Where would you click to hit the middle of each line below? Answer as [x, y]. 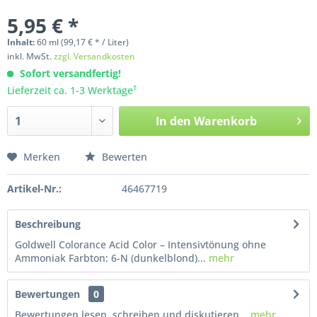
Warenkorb [225, 121]
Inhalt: [22, 42]
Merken [42, 157]
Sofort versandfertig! [70, 73]
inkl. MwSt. [30, 56]
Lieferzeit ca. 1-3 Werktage [70, 90]
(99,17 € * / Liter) [94, 42]
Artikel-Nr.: [34, 189]
